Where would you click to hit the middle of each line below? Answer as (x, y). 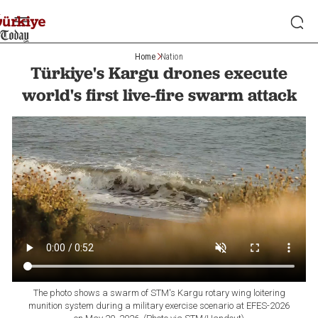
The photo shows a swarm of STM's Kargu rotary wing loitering (159, 292)
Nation (172, 56)
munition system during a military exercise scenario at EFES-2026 (159, 305)
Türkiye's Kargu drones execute (159, 73)
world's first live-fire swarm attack (159, 95)
